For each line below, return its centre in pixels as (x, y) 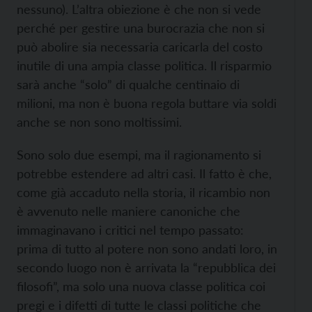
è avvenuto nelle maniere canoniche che (128, 211)
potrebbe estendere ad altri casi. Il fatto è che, (144, 173)
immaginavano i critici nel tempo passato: (130, 230)
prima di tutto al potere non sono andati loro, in (147, 249)
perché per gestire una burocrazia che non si (141, 28)
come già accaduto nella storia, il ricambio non (143, 192)
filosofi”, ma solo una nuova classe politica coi (141, 286)
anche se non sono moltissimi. (99, 122)
